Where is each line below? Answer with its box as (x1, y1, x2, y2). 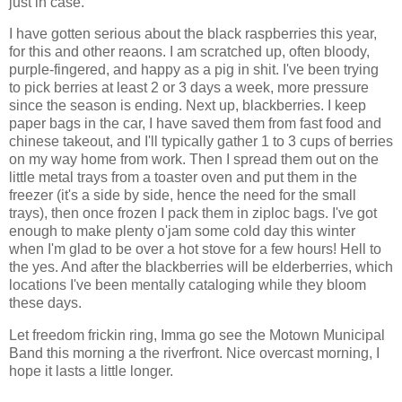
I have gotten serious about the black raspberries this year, (9, 26, 377, 42)
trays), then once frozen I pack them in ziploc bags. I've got (9, 205, 377, 222)
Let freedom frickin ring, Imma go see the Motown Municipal (9, 328, 385, 344)
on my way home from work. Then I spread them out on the (9, 152, 379, 168)
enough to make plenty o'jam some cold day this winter (9, 223, 355, 240)
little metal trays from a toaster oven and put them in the (9, 170, 357, 186)
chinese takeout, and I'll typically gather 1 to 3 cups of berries (9, 134, 393, 150)
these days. (9, 295, 82, 311)
